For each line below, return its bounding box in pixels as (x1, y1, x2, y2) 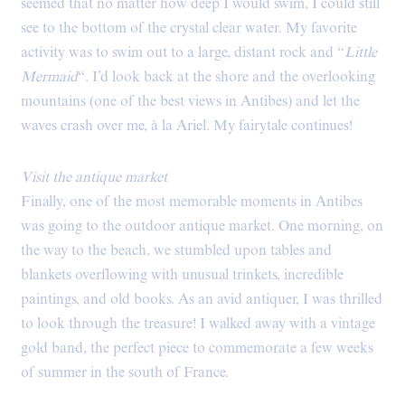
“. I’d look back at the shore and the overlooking (78, 67, 375, 87)
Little (344, 42, 377, 62)
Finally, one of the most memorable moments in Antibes (21, 192, 363, 212)
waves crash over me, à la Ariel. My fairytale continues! (21, 116, 353, 136)
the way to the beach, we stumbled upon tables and (21, 240, 332, 260)
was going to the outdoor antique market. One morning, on (21, 216, 383, 236)
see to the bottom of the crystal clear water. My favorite (21, 18, 357, 38)
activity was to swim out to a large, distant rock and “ (21, 42, 344, 62)
